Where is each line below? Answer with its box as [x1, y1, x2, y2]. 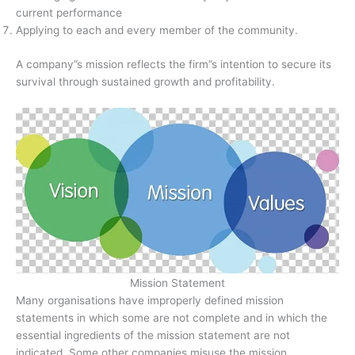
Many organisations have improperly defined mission [16, 293, 284, 307]
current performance [16, 6, 122, 20]
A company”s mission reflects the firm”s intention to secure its [16, 57, 331, 71]
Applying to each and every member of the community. [16, 24, 298, 37]
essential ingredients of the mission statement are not [16, 328, 290, 342]
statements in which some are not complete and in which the [16, 311, 327, 324]
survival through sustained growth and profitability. [16, 74, 275, 88]
